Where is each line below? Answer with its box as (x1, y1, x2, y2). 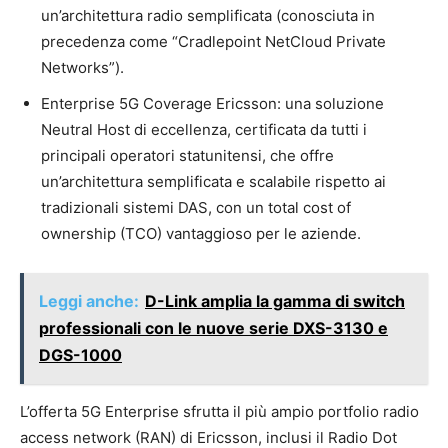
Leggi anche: (39, 291, 139, 312)
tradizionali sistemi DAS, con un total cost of (41, 198, 351, 218)
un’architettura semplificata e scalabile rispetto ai (41, 172, 386, 192)
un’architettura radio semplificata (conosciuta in (41, 6, 375, 26)
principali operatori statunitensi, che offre (41, 146, 334, 166)
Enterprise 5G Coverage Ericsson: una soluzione (41, 94, 384, 114)
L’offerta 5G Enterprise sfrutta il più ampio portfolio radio (20, 402, 419, 422)
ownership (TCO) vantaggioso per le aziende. (41, 224, 361, 244)
